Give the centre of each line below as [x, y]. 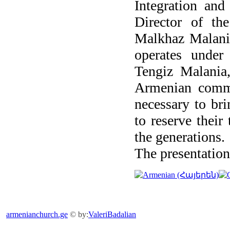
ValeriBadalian [112, 214]
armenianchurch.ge [37, 214]
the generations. [180, 137]
